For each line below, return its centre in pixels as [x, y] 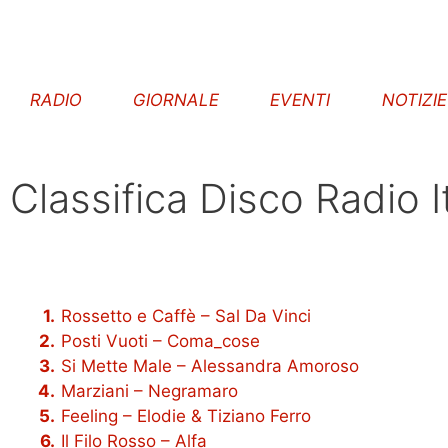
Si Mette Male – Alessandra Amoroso [210, 366]
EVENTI [300, 100]
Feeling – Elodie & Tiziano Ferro [186, 416]
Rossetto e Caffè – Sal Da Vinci [186, 316]
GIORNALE [176, 100]
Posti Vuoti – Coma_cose [160, 341]
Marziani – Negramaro [149, 391]
